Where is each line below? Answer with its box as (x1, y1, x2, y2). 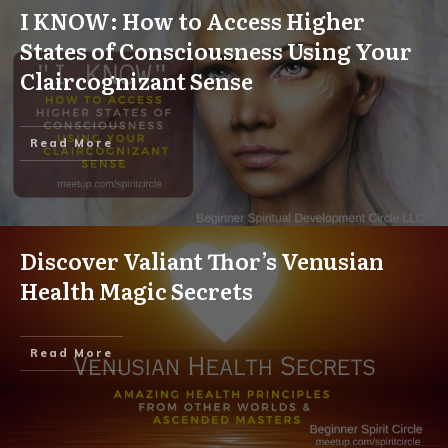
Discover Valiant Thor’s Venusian (20, 244, 384, 277)
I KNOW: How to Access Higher (20, 4, 365, 37)
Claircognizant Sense (20, 64, 253, 97)
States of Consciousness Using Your (20, 34, 412, 67)
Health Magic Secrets (20, 274, 253, 307)
